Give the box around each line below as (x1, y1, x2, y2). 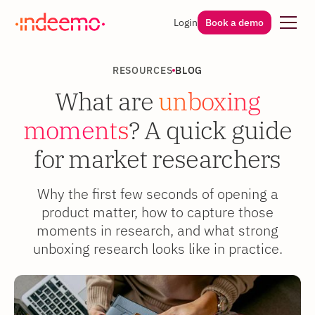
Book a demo (205, 15, 264, 29)
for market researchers (34, 143, 281, 175)
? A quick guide (128, 114, 292, 146)
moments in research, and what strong (37, 221, 278, 240)
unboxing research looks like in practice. (32, 239, 283, 258)
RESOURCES (112, 64, 173, 77)
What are (54, 85, 159, 117)
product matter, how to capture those (41, 202, 274, 221)
